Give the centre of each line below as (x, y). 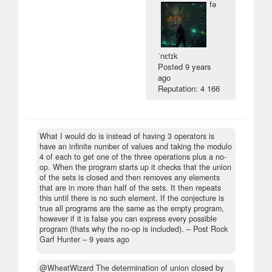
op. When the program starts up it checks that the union (135, 167)
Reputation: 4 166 (189, 88)
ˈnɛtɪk (168, 55)
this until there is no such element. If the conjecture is (132, 198)
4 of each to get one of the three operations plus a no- (133, 156)
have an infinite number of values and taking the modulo (136, 146)
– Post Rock (206, 229)
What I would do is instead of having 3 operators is (127, 136)
